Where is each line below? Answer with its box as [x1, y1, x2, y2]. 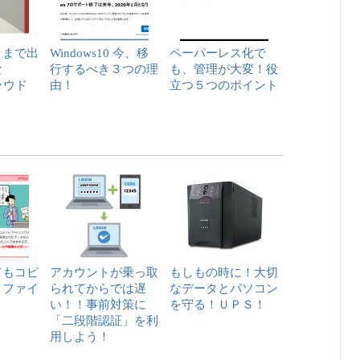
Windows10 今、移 [50, 45, 149, 59]
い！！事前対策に [50, 297, 146, 311]
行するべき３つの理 [50, 61, 158, 76]
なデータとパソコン [170, 280, 278, 295]
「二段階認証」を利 [50, 313, 158, 327]
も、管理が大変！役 [170, 61, 278, 76]
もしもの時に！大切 [170, 264, 278, 279]
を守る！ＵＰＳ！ [170, 297, 266, 311]
